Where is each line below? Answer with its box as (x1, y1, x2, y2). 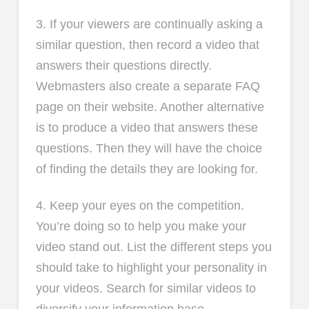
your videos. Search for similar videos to (35, 281, 256, 296)
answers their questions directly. (35, 58, 212, 72)
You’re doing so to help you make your (35, 219, 246, 234)
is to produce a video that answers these (35, 120, 258, 134)
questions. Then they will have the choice (35, 141, 262, 155)
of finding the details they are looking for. (35, 161, 258, 176)
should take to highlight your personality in (35, 261, 267, 275)
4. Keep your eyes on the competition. (35, 199, 244, 213)
